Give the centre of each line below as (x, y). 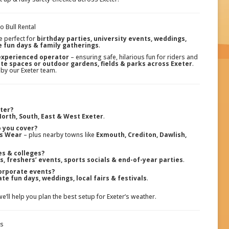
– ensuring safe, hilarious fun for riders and (133, 57)
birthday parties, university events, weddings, (112, 39)
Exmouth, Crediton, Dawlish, (141, 135)
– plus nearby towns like (59, 135)
